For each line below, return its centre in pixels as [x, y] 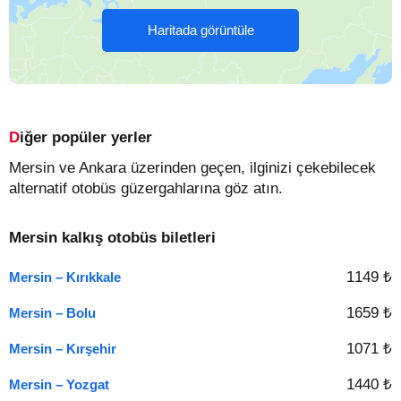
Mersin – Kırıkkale [65, 277]
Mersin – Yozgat [59, 384]
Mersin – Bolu [52, 313]
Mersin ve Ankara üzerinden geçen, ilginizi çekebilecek [192, 168]
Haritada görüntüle [200, 30]
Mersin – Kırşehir [63, 349]
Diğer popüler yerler [86, 137]
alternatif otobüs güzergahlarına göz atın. [146, 188]
